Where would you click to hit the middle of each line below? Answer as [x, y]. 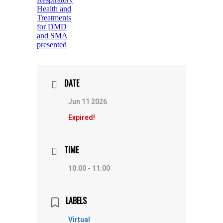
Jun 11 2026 [88, 102]
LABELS [76, 201]
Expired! [82, 118]
